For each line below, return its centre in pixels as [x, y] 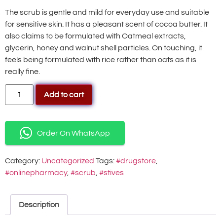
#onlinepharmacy [36, 173]
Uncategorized [68, 161]
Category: [23, 161]
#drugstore [136, 161]
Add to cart [64, 95]
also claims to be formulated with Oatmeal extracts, [95, 36]
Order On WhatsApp [74, 133]
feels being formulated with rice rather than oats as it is [101, 59]
